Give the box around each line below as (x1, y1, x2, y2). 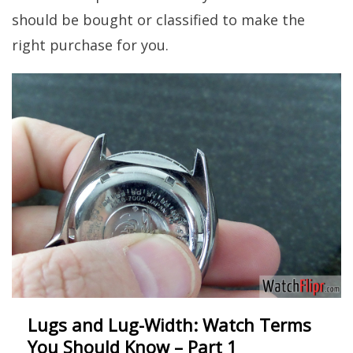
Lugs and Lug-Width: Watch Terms (28, 313, 311, 337)
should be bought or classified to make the (12, 10, 305, 29)
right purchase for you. (12, 35, 169, 54)
